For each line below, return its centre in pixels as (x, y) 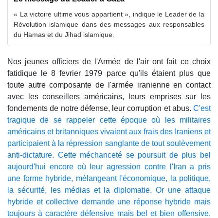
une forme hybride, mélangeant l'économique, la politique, (109, 179)
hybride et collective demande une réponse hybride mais (109, 202)
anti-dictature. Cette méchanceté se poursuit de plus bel (109, 155)
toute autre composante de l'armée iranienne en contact (109, 85)
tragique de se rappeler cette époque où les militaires (109, 120)
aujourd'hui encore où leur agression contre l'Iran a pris (109, 167)
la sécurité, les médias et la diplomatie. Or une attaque (109, 190)
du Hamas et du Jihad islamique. (64, 35)
